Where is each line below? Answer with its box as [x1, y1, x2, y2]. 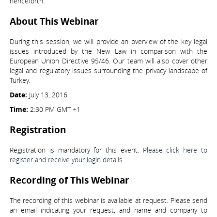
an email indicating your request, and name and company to [10, 205, 207, 215]
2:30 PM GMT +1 [30, 105, 80, 114]
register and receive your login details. [10, 155, 124, 165]
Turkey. [10, 76, 30, 85]
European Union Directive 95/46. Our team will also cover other [10, 56, 207, 66]
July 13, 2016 [27, 90, 67, 100]
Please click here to [142, 145, 208, 155]
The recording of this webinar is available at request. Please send [10, 196, 207, 205]
